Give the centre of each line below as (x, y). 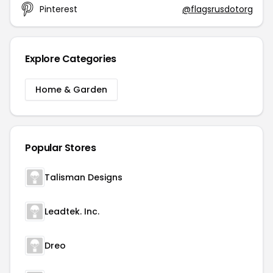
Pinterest (58, 9)
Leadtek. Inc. (72, 211)
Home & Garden (71, 90)
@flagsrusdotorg (218, 9)
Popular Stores (61, 148)
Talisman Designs (83, 177)
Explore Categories (71, 59)
